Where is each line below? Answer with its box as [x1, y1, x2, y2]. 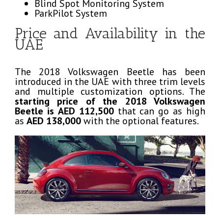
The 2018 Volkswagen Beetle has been [15, 65, 205, 78]
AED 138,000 [27, 114, 81, 127]
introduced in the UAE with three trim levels [15, 75, 205, 88]
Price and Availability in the [15, 24, 205, 42]
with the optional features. [81, 114, 199, 127]
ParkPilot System [34, 6, 107, 20]
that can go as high [113, 104, 205, 117]
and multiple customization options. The [15, 84, 205, 98]
